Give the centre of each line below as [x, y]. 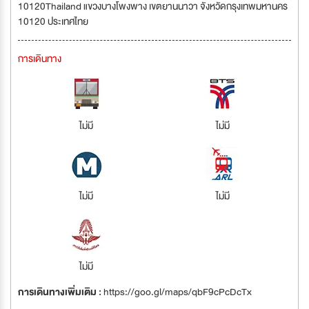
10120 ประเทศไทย [53, 21]
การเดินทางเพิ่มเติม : [61, 292]
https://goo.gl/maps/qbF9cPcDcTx [178, 292]
